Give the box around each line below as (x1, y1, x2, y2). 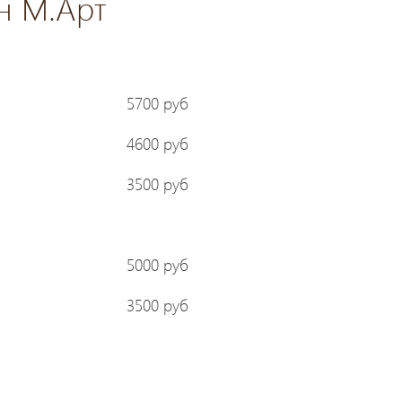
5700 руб (127, 92, 188, 114)
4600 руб (127, 132, 188, 154)
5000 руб (127, 253, 188, 275)
